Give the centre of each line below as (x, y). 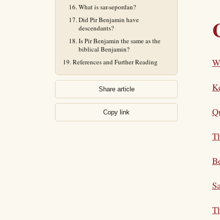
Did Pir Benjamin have (109, 20)
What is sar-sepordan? (107, 7)
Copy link (116, 112)
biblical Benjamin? (104, 49)
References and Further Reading (115, 62)
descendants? (96, 28)
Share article (116, 89)
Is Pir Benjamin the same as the (120, 41)
